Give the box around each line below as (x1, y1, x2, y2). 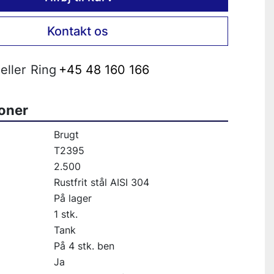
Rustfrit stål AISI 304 (53, 176, 149, 188)
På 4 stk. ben (53, 240, 114, 252)
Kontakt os (46, 24, 108, 39)
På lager (53, 192, 92, 204)
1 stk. (53, 208, 78, 220)
